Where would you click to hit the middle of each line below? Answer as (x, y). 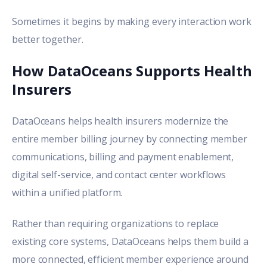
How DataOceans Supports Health (132, 71)
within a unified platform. (67, 192)
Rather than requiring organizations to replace (116, 224)
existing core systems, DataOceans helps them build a (130, 242)
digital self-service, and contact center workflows (119, 174)
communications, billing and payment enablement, (123, 156)
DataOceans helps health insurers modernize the (120, 121)
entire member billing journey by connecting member (130, 139)
